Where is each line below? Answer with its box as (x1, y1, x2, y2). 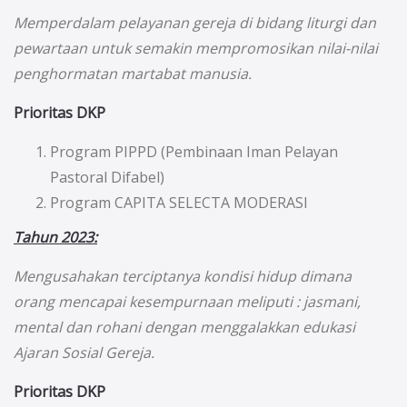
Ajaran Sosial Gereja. (14, 342, 154, 362)
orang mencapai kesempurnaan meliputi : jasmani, (14, 292, 361, 312)
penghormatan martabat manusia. (14, 64, 252, 84)
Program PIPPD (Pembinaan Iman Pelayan (50, 142, 338, 162)
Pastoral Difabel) (50, 167, 164, 187)
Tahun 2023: (14, 227, 97, 247)
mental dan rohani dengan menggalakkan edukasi (14, 317, 355, 337)
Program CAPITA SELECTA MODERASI (50, 193, 308, 213)
